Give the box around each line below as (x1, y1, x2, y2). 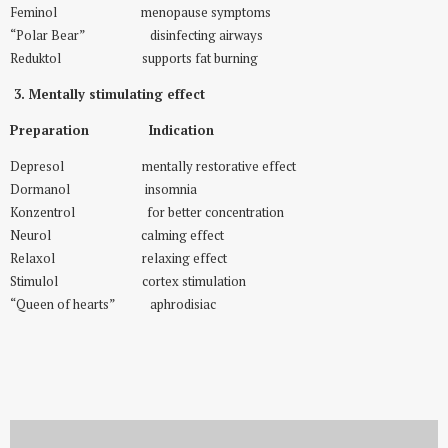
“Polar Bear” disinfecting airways (10, 27, 263, 45)
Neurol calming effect (10, 226, 224, 244)
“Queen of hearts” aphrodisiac (10, 295, 216, 313)
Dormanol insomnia (10, 180, 197, 198)
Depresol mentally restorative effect (10, 157, 296, 175)
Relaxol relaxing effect (10, 249, 227, 267)
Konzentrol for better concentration (10, 203, 284, 221)
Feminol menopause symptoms (10, 4, 271, 22)
